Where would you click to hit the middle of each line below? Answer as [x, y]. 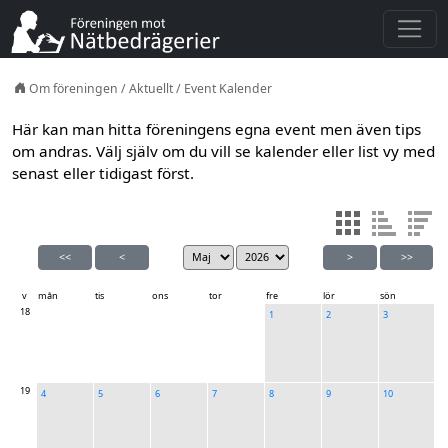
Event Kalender [227, 88]
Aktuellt [150, 88]
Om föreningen [71, 88]
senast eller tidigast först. [103, 172]
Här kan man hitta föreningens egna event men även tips [217, 128]
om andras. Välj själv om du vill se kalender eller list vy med [224, 150]
